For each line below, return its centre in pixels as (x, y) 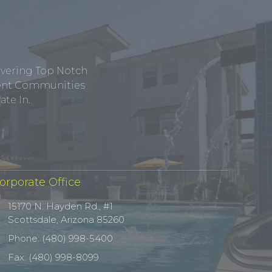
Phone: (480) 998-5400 (61, 238)
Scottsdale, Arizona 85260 (66, 219)
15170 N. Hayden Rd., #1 (61, 206)
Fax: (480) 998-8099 (54, 257)
